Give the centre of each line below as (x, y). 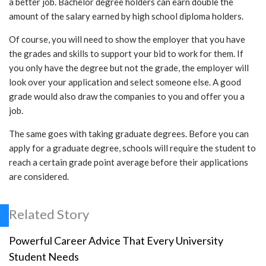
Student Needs (44, 257)
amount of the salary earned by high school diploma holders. (126, 16)
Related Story (49, 214)
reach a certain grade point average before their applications (129, 162)
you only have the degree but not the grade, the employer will (129, 68)
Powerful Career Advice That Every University (116, 241)
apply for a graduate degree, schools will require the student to (132, 148)
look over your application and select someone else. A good (125, 82)
